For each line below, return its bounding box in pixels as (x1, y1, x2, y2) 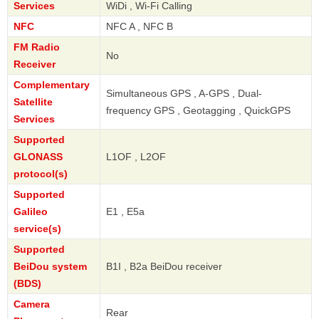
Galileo (14, 206, 48, 218)
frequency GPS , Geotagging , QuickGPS (106, 105, 291, 117)
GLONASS (14, 151, 63, 163)
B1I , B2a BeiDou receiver (106, 261, 222, 273)
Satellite (14, 96, 53, 108)
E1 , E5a (106, 206, 145, 218)
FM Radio (14, 41, 60, 53)
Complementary (14, 79, 90, 91)
